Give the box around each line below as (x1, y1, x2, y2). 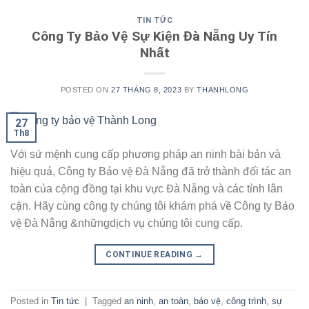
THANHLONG (197, 85, 249, 94)
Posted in (10, 296, 51, 307)
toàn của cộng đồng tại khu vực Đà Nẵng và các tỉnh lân (10, 183, 283, 195)
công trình (226, 296, 266, 307)
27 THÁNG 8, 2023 (111, 85, 182, 94)
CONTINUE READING (106, 250, 195, 260)
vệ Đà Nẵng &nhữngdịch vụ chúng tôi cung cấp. (10, 217, 243, 230)
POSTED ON (60, 85, 112, 94)
